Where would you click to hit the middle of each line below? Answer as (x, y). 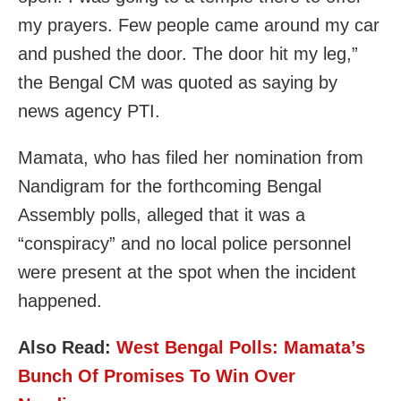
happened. (60, 300)
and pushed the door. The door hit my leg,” (188, 53)
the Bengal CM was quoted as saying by (178, 82)
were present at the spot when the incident (187, 272)
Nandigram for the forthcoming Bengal (170, 186)
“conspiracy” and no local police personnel (184, 243)
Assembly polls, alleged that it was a (162, 214)
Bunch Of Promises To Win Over (157, 375)
